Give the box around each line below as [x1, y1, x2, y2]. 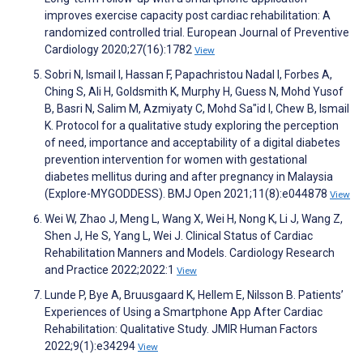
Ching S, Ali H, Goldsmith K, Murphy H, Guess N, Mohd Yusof [45, 85, 344, 99]
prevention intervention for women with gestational [45, 153, 307, 167]
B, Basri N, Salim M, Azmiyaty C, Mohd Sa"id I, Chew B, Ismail [45, 102, 349, 116]
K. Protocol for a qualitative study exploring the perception [45, 119, 339, 133]
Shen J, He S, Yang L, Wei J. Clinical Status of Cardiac [45, 229, 313, 243]
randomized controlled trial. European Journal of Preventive [45, 26, 349, 40]
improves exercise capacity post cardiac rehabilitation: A [45, 9, 331, 23]
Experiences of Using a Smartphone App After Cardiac [45, 305, 322, 319]
